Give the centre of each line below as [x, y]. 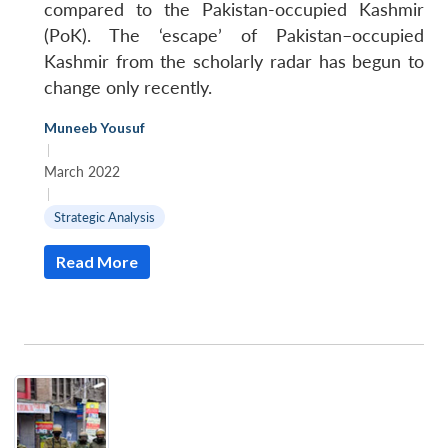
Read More [97, 261]
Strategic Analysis [104, 216]
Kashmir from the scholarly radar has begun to [234, 61]
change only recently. [128, 87]
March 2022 [82, 171]
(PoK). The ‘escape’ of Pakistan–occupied [234, 35]
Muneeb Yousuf [94, 127]
